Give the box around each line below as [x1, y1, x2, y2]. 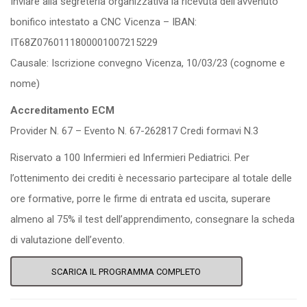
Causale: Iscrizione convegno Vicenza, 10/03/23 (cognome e [10, 57, 285, 69]
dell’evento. [75, 234, 125, 246]
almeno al [10, 213, 57, 225]
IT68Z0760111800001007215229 [10, 36, 158, 49]
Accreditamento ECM [10, 104, 114, 116]
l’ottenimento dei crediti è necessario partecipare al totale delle [10, 172, 292, 184]
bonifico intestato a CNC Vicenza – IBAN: [10, 16, 197, 28]
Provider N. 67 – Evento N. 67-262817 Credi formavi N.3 [10, 125, 258, 137]
